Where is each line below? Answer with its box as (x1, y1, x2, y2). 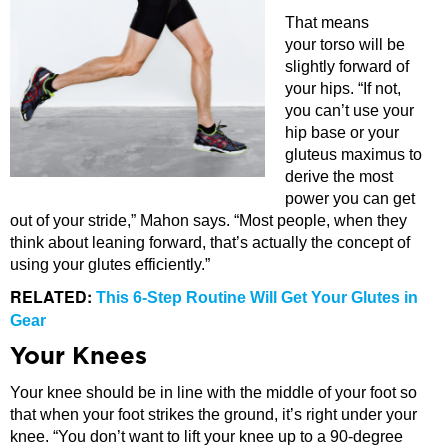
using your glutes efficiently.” (10, 255, 210, 273)
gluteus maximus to (285, 145, 422, 163)
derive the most (285, 167, 393, 185)
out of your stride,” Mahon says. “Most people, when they (10, 211, 407, 229)
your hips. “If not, (285, 79, 401, 97)
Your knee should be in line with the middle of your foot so (10, 383, 417, 401)
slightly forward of (285, 57, 409, 75)
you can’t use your (285, 101, 414, 119)
